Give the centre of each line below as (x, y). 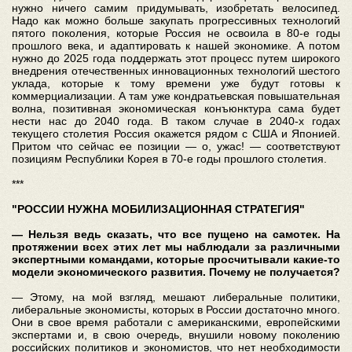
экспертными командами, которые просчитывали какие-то (176, 259)
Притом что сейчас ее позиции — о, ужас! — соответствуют (176, 146)
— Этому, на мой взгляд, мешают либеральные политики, (176, 297)
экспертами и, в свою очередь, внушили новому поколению (176, 334)
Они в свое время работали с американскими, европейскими (176, 322)
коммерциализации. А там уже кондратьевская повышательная (176, 95)
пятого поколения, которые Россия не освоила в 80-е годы (176, 33)
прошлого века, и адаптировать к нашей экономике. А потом (176, 45)
